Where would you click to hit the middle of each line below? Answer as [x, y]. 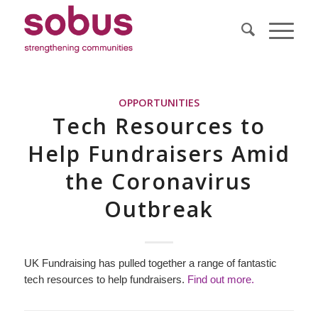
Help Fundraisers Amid [159, 154]
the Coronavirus [159, 181]
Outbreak [159, 209]
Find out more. [220, 279]
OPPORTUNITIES [159, 103]
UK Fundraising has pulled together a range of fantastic [150, 263]
